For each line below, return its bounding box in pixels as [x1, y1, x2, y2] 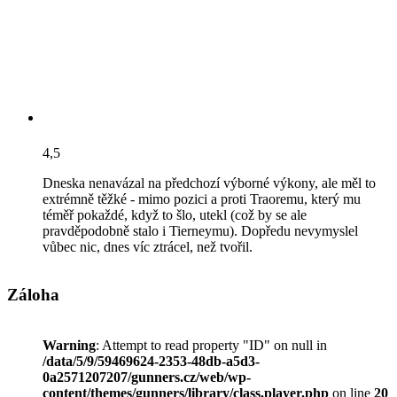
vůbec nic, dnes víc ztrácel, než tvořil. [43, 238, 253, 254]
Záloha [7, 285, 59, 305]
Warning [43, 338, 96, 354]
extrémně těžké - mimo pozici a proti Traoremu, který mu [43, 191, 361, 206]
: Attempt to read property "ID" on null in [96, 338, 327, 354]
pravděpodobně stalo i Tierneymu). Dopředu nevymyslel [43, 222, 358, 238]
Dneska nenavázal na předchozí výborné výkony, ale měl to [43, 175, 376, 191]
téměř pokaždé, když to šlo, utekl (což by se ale [43, 206, 307, 222]
